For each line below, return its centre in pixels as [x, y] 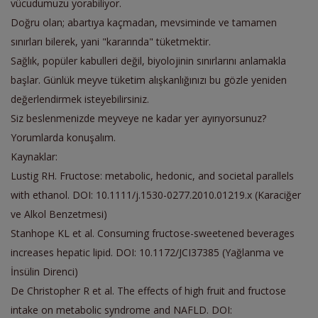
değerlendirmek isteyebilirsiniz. [80, 99]
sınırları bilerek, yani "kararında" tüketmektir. [111, 41]
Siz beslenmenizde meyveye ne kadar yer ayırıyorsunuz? [138, 118]
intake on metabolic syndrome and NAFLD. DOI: [121, 309]
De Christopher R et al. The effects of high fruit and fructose [148, 290]
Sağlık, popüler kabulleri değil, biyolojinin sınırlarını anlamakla [148, 60]
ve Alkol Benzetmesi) [59, 214]
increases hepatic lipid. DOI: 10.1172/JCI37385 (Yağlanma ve [147, 252]
